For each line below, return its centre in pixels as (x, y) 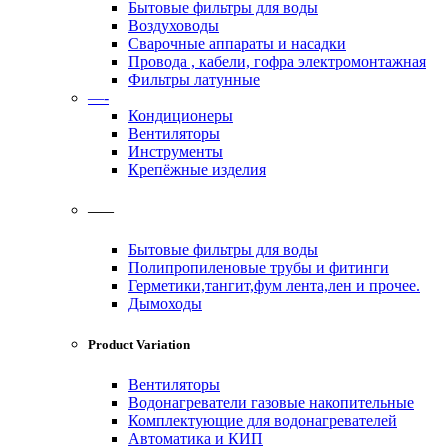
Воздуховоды (173, 25)
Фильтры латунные (194, 79)
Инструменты (175, 151)
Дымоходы (165, 304)
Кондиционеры (180, 115)
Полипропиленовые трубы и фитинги (258, 268)
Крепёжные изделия (197, 169)
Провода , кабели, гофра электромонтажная (277, 61)
